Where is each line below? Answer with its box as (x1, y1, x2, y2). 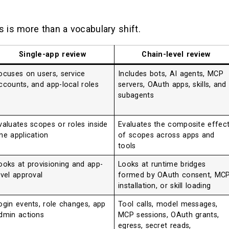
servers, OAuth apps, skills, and (118, 80, 226, 89)
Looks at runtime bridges (118, 159, 206, 169)
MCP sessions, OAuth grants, (118, 210, 219, 219)
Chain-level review (142, 50, 211, 59)
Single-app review (18, 50, 86, 59)
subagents (118, 90, 154, 100)
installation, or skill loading (118, 181, 211, 190)
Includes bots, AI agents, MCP (118, 69, 223, 78)
